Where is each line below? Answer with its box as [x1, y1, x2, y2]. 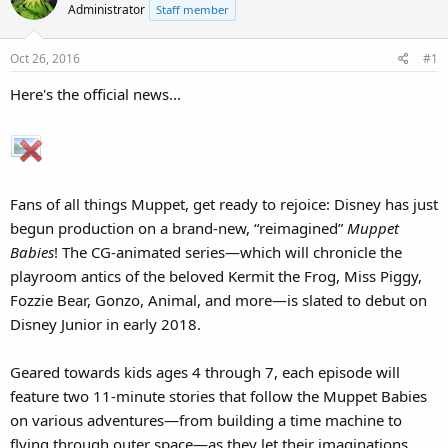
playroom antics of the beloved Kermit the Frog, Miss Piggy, [10, 265, 422, 286]
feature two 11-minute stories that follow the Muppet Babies [10, 385, 427, 406]
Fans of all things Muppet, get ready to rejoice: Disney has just [10, 193, 438, 214]
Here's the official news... [10, 83, 181, 104]
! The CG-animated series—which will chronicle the [54, 241, 402, 262]
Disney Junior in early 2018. [10, 313, 201, 334]
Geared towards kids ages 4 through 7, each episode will [10, 361, 400, 382]
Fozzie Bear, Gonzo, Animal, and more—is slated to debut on [10, 289, 427, 310]
